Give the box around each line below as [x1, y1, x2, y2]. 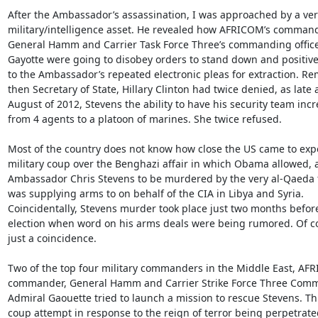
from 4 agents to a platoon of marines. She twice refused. [7, 111, 282, 126]
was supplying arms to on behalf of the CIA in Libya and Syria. [7, 186, 304, 200]
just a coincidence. [7, 231, 97, 245]
